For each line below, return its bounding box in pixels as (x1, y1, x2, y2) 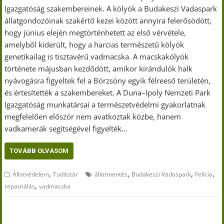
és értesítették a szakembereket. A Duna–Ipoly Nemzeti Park (4, 87, 211, 97)
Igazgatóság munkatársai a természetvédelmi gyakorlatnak (4, 99, 206, 109)
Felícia (195, 170, 213, 178)
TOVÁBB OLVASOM (9, 147, 69, 154)
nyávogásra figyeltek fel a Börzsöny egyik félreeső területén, (4, 75, 211, 85)
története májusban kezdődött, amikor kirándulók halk (4, 63, 193, 73)
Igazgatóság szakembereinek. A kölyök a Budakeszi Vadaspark (4, 3, 217, 13)
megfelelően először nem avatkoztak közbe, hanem (4, 111, 181, 121)
